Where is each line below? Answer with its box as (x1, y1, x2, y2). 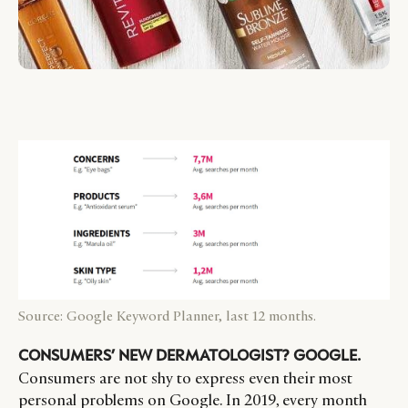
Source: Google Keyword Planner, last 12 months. (18, 307, 316, 325)
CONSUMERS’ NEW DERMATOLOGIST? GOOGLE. (18, 345, 361, 364)
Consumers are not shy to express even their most (18, 368, 352, 389)
